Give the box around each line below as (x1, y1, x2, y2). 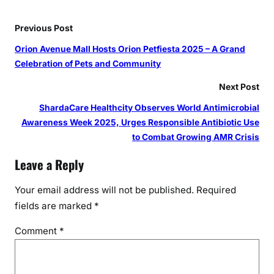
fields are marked (15, 200, 94, 212)
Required (196, 184, 236, 196)
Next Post (219, 81, 259, 92)
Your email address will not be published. (15, 184, 194, 196)
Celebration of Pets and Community (15, 58, 161, 68)
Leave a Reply (15, 155, 84, 174)
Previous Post (15, 22, 73, 33)
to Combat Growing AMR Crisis (132, 131, 259, 142)
